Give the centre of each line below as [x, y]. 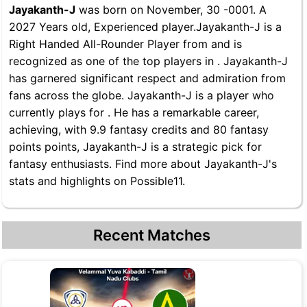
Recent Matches [152, 235]
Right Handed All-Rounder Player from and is [125, 44]
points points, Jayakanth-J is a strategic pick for [135, 147]
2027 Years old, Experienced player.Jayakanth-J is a [145, 27]
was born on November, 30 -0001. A [171, 10]
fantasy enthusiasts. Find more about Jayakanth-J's [143, 164]
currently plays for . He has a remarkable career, [134, 112]
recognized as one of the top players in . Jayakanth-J [148, 61]
